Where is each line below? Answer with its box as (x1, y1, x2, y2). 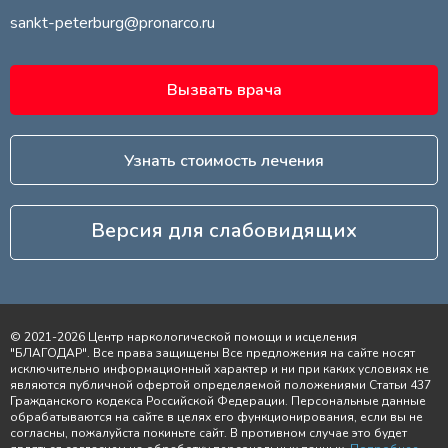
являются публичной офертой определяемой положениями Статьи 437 (10, 376, 431, 393)
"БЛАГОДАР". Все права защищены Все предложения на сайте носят (10, 344, 415, 361)
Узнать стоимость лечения (124, 149, 324, 172)
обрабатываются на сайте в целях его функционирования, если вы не (10, 408, 423, 425)
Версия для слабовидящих (91, 216, 357, 244)
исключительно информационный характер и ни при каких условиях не (10, 360, 429, 377)
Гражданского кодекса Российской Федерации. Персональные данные (10, 392, 426, 409)
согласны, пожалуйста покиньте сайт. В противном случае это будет (10, 424, 407, 441)
